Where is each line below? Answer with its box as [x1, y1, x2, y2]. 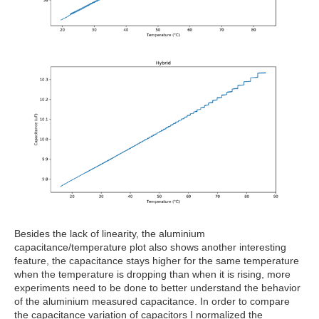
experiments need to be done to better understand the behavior [14, 282, 300, 294]
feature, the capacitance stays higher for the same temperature [14, 255, 299, 267]
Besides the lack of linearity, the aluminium [14, 228, 205, 240]
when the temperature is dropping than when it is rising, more [14, 268, 291, 281]
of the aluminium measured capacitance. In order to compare [14, 296, 290, 308]
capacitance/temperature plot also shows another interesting [14, 241, 286, 253]
